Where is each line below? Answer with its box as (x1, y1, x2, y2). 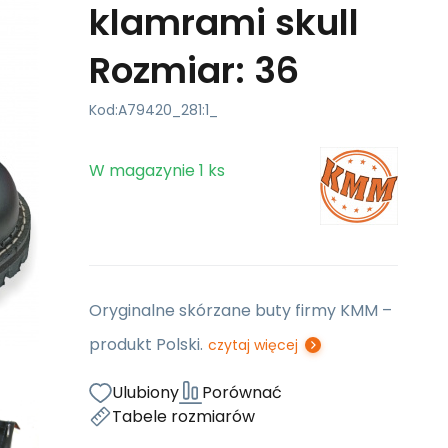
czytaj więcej (208, 335, 298, 355)
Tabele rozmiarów (112, 405, 255, 428)
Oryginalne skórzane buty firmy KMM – (89, 299, 392, 322)
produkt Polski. (89, 333, 203, 356)
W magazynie (89, 159, 195, 182)
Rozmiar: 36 (89, 45, 299, 96)
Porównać (202, 381, 282, 404)
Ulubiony (112, 381, 179, 404)
